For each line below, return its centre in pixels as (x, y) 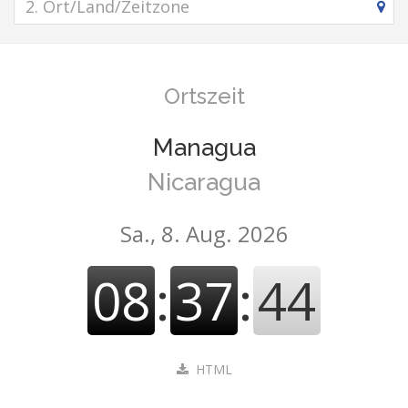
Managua (204, 148)
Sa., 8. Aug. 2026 (204, 234)
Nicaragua (204, 182)
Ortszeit (204, 96)
